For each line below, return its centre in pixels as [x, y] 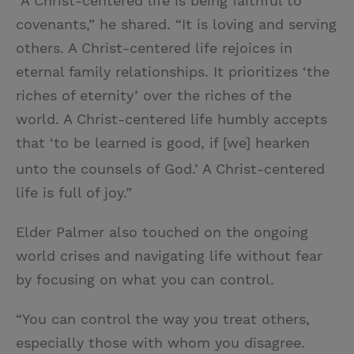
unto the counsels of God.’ [107, 169]
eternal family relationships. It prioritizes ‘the [173, 72]
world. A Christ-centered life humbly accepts [171, 119]
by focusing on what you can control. [145, 279]
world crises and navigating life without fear [169, 256]
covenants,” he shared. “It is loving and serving [176, 24]
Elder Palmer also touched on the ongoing [162, 232]
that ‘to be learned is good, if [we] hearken [163, 143]
